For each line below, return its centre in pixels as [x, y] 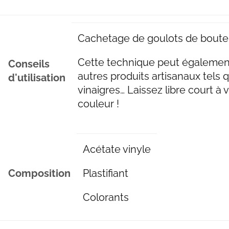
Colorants [106, 198]
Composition [40, 173]
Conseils [29, 64]
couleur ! [98, 104]
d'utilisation [37, 77]
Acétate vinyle [117, 150]
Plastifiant [105, 174]
